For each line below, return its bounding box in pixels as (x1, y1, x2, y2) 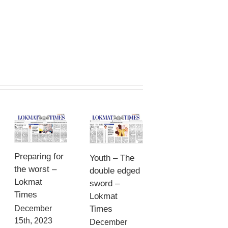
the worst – (14, 164, 56, 175)
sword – (90, 178, 120, 188)
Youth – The (90, 153, 135, 163)
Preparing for (14, 152, 64, 162)
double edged (90, 165, 140, 176)
